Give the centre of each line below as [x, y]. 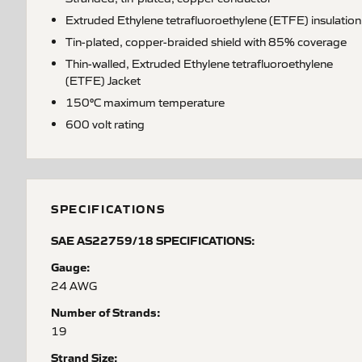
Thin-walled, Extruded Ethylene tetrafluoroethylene [199, 63]
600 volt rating [105, 124]
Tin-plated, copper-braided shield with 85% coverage [206, 41]
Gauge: [71, 267]
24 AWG [74, 285]
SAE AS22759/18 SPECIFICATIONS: [153, 240]
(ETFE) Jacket [103, 80]
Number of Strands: [106, 312]
